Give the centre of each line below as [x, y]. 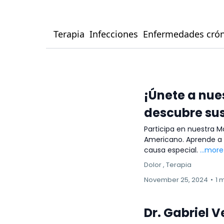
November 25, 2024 [176, 180]
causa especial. [172, 150]
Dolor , [154, 165]
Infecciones [114, 34]
